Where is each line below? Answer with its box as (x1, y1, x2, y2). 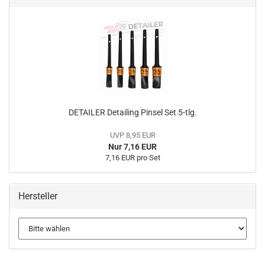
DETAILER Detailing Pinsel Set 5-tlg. (68, 108, 197, 117)
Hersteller (18, 190, 57, 202)
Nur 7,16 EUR (108, 142, 157, 151)
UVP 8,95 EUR (109, 131, 156, 140)
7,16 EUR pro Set (105, 153, 160, 162)
